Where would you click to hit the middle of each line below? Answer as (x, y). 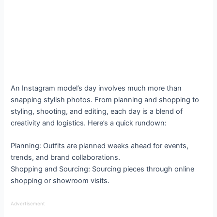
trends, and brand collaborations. (66, 157)
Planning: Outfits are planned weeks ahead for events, (100, 146)
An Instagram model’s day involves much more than (96, 88)
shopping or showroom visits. (60, 180)
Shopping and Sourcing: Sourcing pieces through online (103, 169)
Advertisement (28, 204)
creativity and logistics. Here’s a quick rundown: (89, 123)
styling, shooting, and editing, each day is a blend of (97, 111)
